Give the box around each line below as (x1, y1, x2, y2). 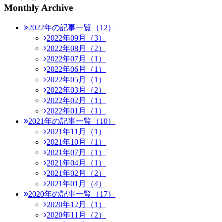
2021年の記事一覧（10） (28, 116, 115, 125)
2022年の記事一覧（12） (28, 23, 115, 32)
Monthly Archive (4, 2, 73, 13)
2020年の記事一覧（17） (28, 189, 115, 198)
